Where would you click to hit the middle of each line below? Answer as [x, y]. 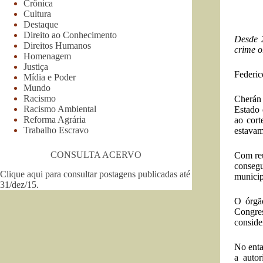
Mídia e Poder [50, 77]
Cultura [37, 14]
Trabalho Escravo [56, 130]
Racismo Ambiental [60, 109]
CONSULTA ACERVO [96, 154]
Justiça [36, 66]
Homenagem [47, 56]
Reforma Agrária [55, 119]
